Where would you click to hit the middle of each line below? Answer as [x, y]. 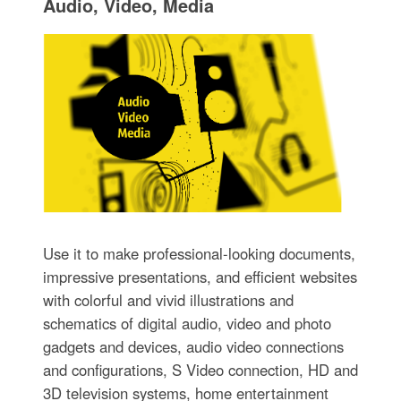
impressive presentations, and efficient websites [200, 276]
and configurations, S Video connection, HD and [200, 369]
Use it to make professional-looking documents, [199, 253]
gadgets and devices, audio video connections [193, 346]
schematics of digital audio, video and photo [187, 323]
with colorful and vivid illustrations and [168, 299]
